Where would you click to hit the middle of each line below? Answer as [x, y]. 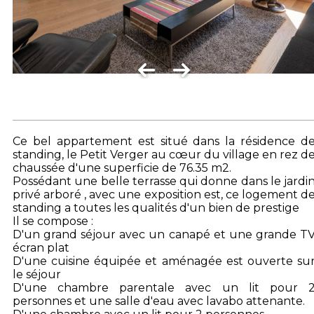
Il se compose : [53, 221]
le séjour [37, 274]
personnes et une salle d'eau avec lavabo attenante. [159, 301]
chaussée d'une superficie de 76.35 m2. [122, 168]
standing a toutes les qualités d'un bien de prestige [156, 208]
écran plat [41, 248]
